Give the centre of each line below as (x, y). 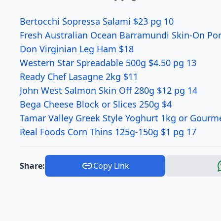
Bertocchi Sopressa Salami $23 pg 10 (97, 21)
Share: (32, 166)
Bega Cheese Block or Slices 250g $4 (96, 104)
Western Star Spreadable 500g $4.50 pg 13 (108, 63)
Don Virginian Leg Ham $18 (77, 49)
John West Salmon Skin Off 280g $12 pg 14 (109, 90)
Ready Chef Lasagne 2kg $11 (79, 76)
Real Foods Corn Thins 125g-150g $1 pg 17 (108, 132)
